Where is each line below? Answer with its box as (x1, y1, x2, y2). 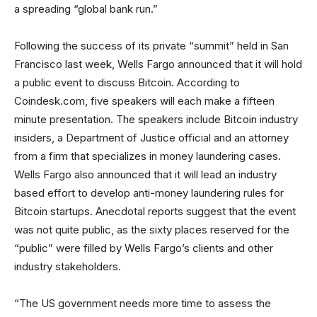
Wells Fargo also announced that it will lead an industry (14, 168, 277, 181)
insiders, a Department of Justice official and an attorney (14, 131, 289, 144)
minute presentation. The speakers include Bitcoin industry (14, 113, 298, 126)
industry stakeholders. (14, 260, 121, 273)
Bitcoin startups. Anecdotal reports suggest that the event (14, 204, 296, 218)
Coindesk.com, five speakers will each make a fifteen (14, 94, 275, 108)
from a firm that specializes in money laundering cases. (14, 149, 281, 163)
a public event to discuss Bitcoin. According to (14, 76, 240, 89)
